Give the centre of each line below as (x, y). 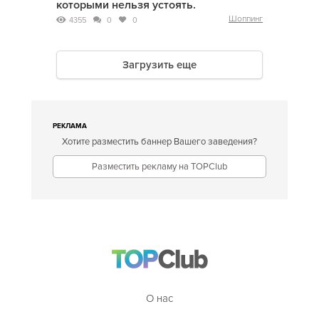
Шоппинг (246, 19)
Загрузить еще (159, 65)
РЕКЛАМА (70, 126)
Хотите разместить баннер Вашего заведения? (159, 142)
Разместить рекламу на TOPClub (159, 167)
